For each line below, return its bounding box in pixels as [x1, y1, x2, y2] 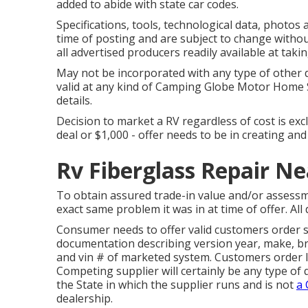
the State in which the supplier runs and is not [56, 277, 296, 292]
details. [56, 93, 92, 108]
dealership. [56, 291, 113, 306]
